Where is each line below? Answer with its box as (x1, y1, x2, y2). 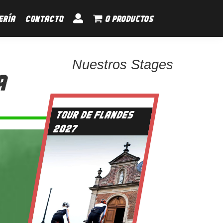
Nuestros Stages (72, 57, 173, 73)
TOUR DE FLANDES (54, 108, 135, 121)
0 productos (105, 12, 153, 24)
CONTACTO (25, 12, 63, 24)
